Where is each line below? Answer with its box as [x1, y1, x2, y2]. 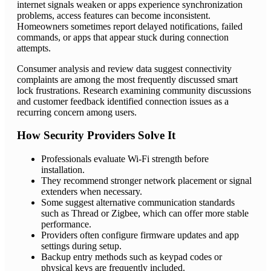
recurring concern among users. [17, 106, 137, 117]
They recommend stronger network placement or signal [41, 175, 252, 186]
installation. [41, 164, 85, 175]
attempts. [17, 42, 51, 53]
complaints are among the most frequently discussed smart [17, 74, 238, 85]
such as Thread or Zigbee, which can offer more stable [41, 207, 249, 218]
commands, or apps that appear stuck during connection [17, 31, 229, 42]
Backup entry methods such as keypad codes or [41, 251, 222, 262]
